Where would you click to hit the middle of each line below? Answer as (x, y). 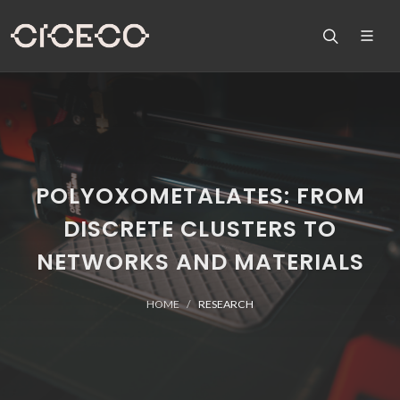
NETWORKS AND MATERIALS (200, 262)
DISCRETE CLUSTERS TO (200, 229)
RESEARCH (226, 304)
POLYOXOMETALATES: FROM (200, 196)
